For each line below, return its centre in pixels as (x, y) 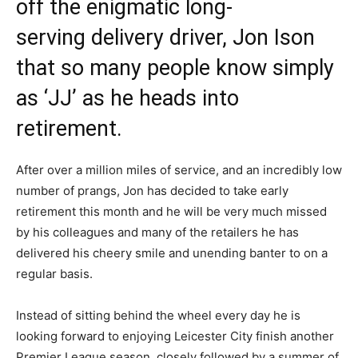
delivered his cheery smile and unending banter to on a (172, 253)
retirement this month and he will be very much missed (171, 212)
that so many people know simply (175, 68)
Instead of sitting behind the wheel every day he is (158, 316)
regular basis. (56, 274)
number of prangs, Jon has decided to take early (152, 191)
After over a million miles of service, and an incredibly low (179, 170)
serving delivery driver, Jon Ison (165, 38)
